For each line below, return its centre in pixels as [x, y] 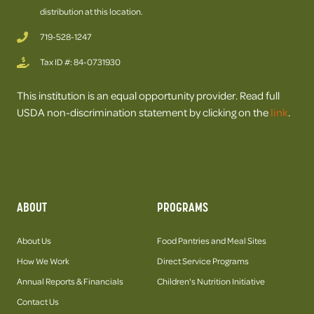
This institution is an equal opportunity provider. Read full [148, 96]
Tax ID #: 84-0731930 [80, 62]
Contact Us [38, 302]
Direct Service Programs [203, 261]
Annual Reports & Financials [70, 281]
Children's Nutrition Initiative [211, 281]
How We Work [43, 261]
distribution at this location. [91, 12]
